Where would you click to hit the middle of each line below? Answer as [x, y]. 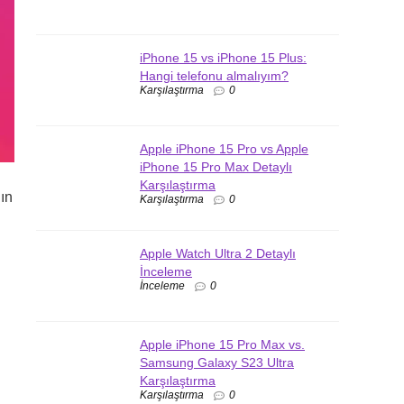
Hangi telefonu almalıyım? [214, 76]
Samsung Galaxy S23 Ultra [217, 362]
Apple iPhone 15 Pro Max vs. [222, 344]
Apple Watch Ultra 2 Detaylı [218, 253]
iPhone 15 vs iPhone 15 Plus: [223, 58]
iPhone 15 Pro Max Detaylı [216, 167]
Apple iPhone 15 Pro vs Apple [224, 149]
